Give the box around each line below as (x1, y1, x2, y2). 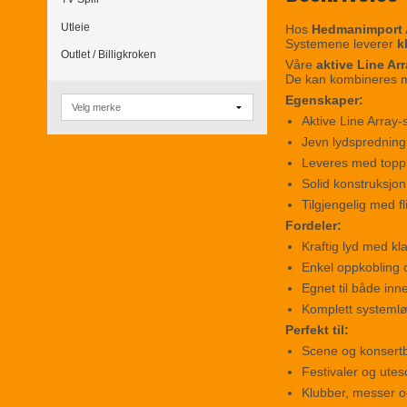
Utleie (61, 20, 90, 34)
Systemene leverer (285, 36, 398, 52)
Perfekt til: (285, 323, 350, 338)
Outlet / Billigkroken (61, 47, 156, 61)
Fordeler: (285, 218, 342, 233)
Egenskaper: (285, 93, 364, 108)
